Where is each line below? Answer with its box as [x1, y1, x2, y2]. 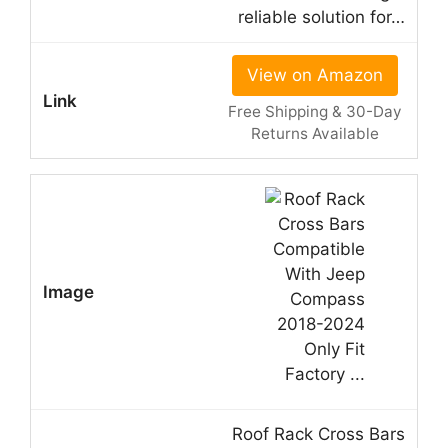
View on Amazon [246, 65, 383, 86]
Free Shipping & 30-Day [227, 102, 402, 122]
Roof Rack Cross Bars [232, 424, 405, 445]
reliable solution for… [238, 7, 405, 28]
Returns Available [250, 124, 379, 144]
